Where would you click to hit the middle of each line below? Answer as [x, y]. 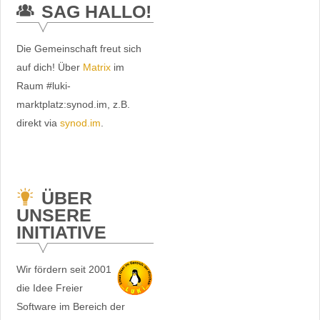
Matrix [96, 67]
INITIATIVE [61, 232]
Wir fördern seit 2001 [64, 269]
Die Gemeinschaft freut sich [79, 48]
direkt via [38, 122]
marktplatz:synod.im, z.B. [73, 104]
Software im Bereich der [70, 306]
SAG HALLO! [96, 11]
